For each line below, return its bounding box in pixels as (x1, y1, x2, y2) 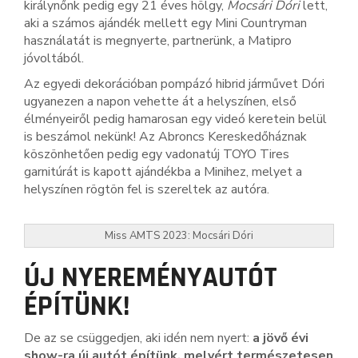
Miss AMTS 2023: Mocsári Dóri (105, 229, 253, 243)
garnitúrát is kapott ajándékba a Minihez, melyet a (24, 163, 302, 181)
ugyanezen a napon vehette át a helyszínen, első (24, 93, 296, 110)
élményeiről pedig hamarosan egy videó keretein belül (24, 110, 327, 128)
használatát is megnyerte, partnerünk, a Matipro (24, 32, 292, 50)
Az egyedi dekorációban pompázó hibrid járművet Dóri (24, 75, 324, 93)
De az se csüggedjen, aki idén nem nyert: (24, 329, 253, 347)
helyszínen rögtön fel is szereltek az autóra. (24, 181, 269, 198)
